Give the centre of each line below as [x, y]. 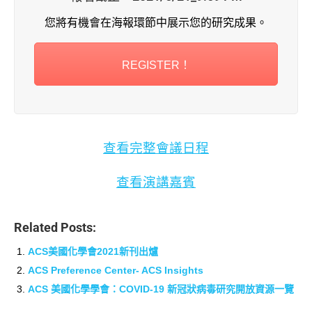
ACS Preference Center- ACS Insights [116, 271]
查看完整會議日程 [156, 148]
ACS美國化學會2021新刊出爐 [93, 252]
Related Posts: [55, 228]
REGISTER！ [156, 65]
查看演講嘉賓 [156, 182]
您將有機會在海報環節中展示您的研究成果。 [156, 22]
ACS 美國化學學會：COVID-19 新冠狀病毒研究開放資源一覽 [161, 289]
